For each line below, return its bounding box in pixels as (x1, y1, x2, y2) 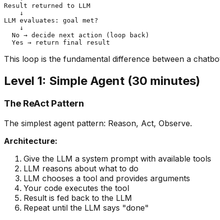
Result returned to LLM (4, 2, 90, 10)
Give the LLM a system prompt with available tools (24, 153, 211, 164)
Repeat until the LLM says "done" (24, 202, 149, 213)
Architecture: (4, 136, 57, 146)
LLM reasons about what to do (24, 163, 138, 173)
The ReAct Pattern (4, 97, 84, 109)
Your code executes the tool (24, 183, 129, 193)
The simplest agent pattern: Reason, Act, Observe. (4, 118, 192, 128)
